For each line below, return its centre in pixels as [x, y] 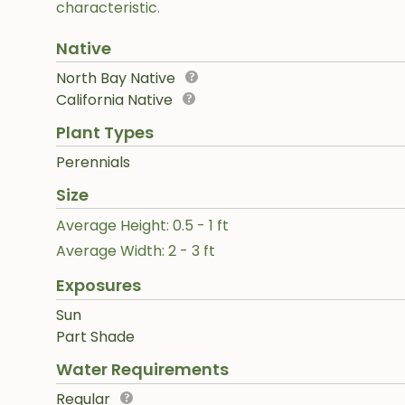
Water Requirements [142, 370]
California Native [114, 99]
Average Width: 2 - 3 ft [136, 251]
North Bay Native [116, 78]
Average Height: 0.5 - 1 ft [142, 226]
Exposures [99, 286]
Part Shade [95, 337]
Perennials [93, 162]
